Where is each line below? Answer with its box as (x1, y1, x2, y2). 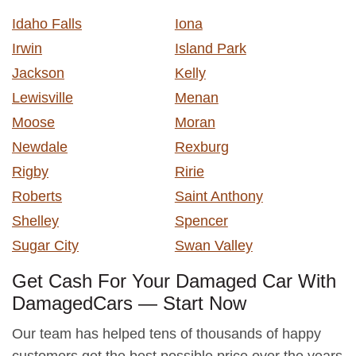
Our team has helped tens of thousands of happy (12, 325, 321, 342)
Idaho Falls (12, 15, 82, 32)
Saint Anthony (174, 188, 263, 204)
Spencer (174, 212, 228, 229)
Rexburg (174, 138, 229, 155)
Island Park (174, 40, 246, 56)
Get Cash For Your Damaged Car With (12, 269, 336, 292)
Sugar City (12, 237, 79, 253)
